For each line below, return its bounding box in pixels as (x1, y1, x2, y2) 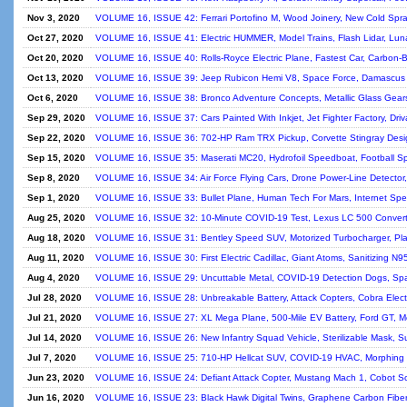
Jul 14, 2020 (27, 333, 82, 342)
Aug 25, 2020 (27, 213, 85, 223)
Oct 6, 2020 (27, 93, 78, 103)
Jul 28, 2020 (27, 293, 82, 303)
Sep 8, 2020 (27, 173, 80, 183)
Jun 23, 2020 (27, 372, 84, 382)
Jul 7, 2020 (27, 352, 76, 362)
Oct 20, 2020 (27, 53, 84, 63)
